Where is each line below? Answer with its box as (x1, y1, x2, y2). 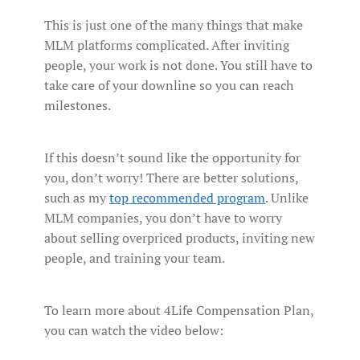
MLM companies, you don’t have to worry (44, 209, 282, 227)
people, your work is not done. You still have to (44, 56, 313, 75)
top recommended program (109, 189, 265, 207)
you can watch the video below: (44, 321, 223, 340)
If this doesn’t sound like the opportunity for (44, 149, 301, 167)
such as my (44, 189, 109, 207)
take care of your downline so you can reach (44, 76, 293, 95)
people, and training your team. (44, 249, 225, 268)
